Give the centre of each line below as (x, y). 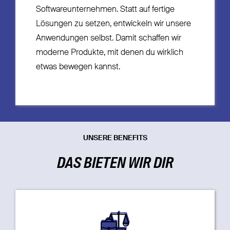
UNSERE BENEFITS (115, 138)
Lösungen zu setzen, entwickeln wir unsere (113, 24)
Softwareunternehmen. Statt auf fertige (105, 10)
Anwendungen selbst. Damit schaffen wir (108, 39)
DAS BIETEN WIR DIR (115, 164)
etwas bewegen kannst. (78, 68)
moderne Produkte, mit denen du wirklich (109, 53)
